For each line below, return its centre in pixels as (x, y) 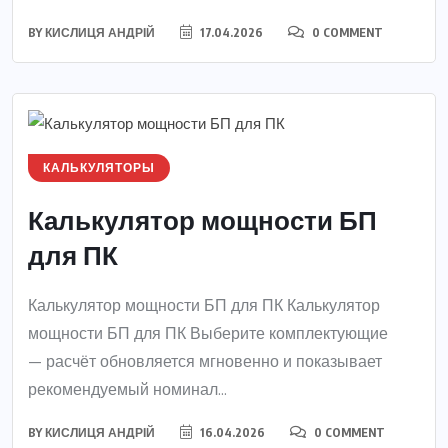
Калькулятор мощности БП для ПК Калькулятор (204, 306)
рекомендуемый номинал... (127, 390)
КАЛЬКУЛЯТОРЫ (99, 168)
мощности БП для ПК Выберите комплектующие (208, 334)
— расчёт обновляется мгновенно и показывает (205, 362)
